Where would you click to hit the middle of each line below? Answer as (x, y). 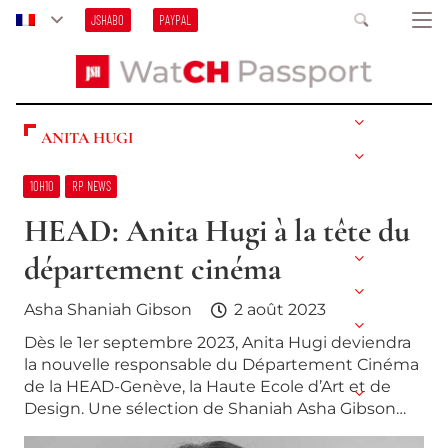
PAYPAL (175, 20)
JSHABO (108, 20)
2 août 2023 (279, 309)
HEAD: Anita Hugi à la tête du (217, 230)
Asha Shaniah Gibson (108, 309)
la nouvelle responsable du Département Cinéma (221, 365)
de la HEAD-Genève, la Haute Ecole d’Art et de (207, 387)
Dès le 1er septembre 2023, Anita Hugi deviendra (217, 343)
